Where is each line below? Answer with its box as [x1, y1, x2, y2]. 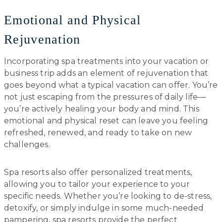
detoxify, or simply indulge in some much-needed [4, 203, 204, 213]
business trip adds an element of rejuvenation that [4, 68, 209, 78]
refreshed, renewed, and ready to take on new [4, 127, 192, 137]
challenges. [4, 139, 50, 149]
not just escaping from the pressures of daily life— [4, 92, 206, 102]
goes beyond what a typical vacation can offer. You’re [4, 80, 218, 90]
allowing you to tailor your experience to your [4, 179, 190, 189]
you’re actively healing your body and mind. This [4, 104, 199, 113]
